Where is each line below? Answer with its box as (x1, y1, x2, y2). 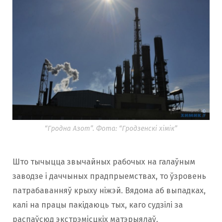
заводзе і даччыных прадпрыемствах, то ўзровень (12, 171, 206, 181)
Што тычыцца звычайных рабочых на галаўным (12, 157, 195, 166)
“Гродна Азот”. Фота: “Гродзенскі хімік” (45, 124, 177, 133)
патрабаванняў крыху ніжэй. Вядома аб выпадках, (12, 185, 206, 195)
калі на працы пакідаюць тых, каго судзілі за (12, 200, 183, 210)
